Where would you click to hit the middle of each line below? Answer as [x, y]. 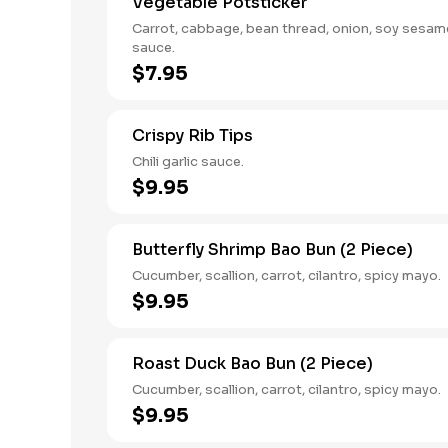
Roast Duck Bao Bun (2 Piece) [252, 363]
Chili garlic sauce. [188, 161]
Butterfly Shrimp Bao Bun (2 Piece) [272, 249]
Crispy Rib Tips [192, 135]
